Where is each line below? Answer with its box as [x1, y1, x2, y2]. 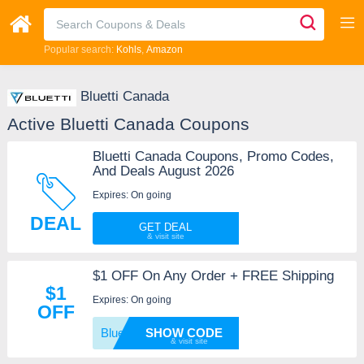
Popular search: [43, 44, 116, 55]
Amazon [145, 44, 183, 55]
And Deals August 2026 [92, 162, 234, 179]
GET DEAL [139, 220, 193, 233]
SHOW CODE [145, 325, 223, 340]
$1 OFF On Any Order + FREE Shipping [92, 267, 334, 284]
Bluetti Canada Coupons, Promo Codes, [92, 148, 334, 164]
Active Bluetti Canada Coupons [6, 114, 249, 133]
